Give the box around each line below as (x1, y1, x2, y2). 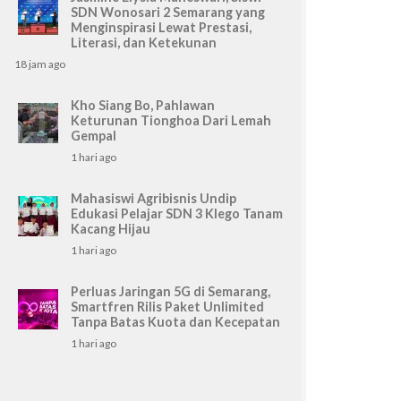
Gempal (71, 127, 116, 143)
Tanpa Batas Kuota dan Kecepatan (71, 313, 280, 329)
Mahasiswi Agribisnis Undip (71, 190, 236, 206)
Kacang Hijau (71, 220, 150, 236)
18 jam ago (14, 56, 65, 71)
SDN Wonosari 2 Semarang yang (71, 4, 265, 20)
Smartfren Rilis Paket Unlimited (71, 298, 264, 314)
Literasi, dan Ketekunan (71, 34, 217, 50)
